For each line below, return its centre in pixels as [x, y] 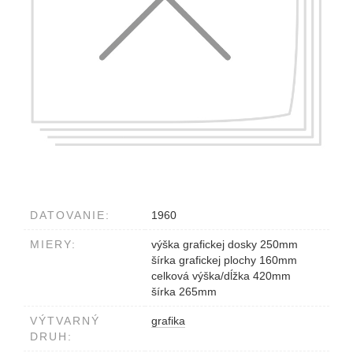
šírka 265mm [184, 292]
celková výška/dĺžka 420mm [221, 276]
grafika [168, 321]
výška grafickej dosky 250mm [225, 245]
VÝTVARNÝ [65, 321]
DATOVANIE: [70, 216]
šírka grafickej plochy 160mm [224, 260]
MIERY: [53, 245]
